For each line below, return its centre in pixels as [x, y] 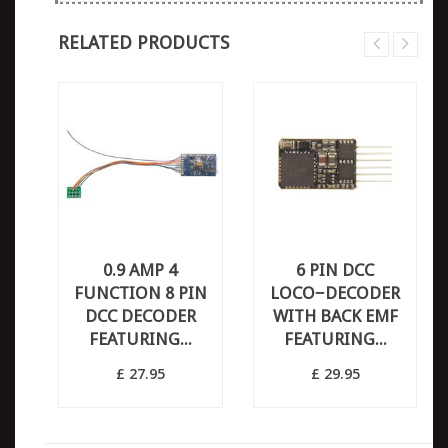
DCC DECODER [140, 316]
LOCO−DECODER [335, 293]
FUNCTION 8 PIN [140, 293]
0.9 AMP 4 [140, 270]
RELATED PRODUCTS [143, 42]
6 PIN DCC [335, 270]
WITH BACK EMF [335, 316]
